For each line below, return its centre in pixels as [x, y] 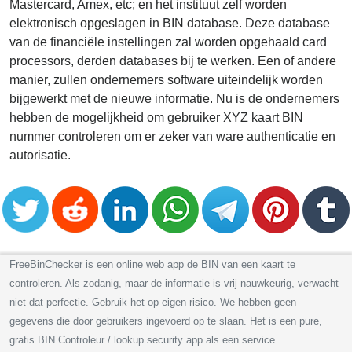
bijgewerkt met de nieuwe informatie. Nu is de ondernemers [174, 98]
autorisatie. [40, 155]
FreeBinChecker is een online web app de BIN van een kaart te [152, 264]
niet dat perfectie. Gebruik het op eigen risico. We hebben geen [153, 302]
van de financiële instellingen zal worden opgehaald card [168, 42]
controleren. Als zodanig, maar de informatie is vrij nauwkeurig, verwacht [174, 283]
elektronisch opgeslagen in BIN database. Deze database [170, 23]
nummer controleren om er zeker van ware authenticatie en [172, 136]
